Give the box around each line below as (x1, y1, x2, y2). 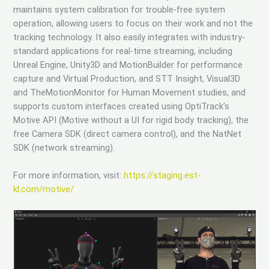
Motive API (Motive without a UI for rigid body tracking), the (13, 114, 249, 125)
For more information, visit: (13, 170, 124, 181)
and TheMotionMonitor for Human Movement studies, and (13, 86, 246, 98)
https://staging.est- (124, 170, 201, 181)
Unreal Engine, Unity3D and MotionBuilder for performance (13, 59, 243, 70)
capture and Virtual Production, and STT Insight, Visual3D (13, 73, 241, 84)
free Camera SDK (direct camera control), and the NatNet (13, 128, 242, 139)
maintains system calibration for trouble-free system (13, 4, 226, 15)
